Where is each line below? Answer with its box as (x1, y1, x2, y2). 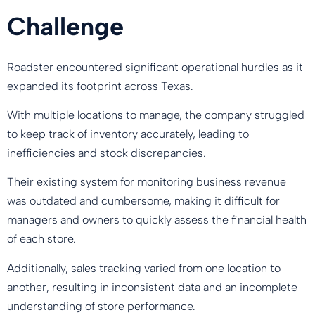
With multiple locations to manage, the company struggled (7, 108, 304, 122)
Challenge (7, 11, 131, 41)
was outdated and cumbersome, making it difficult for (7, 194, 280, 208)
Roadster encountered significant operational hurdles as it (7, 60, 303, 74)
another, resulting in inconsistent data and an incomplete (7, 280, 297, 294)
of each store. (7, 232, 82, 246)
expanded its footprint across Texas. (7, 79, 199, 93)
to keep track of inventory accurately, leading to (7, 127, 249, 141)
